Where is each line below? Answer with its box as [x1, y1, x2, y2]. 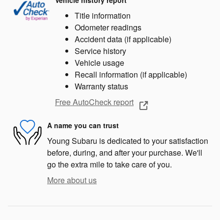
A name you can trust [47, 120, 119, 131]
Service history [75, 45, 126, 56]
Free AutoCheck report [55, 96, 134, 108]
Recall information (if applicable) [75, 68, 187, 80]
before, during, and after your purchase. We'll [47, 146, 202, 158]
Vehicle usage [75, 56, 124, 68]
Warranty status [75, 80, 128, 92]
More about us [47, 174, 97, 186]
